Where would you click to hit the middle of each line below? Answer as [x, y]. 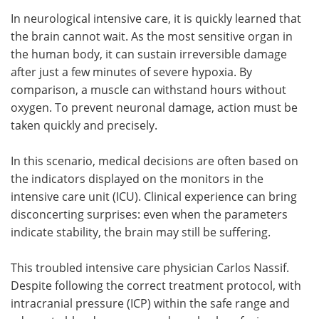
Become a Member [239, 60]
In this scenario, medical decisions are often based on [155, 160]
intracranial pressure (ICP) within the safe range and [150, 303]
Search [79, 60]
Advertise [239, 27]
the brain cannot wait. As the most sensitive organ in [152, 36]
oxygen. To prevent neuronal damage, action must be [154, 107]
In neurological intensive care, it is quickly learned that [156, 18]
